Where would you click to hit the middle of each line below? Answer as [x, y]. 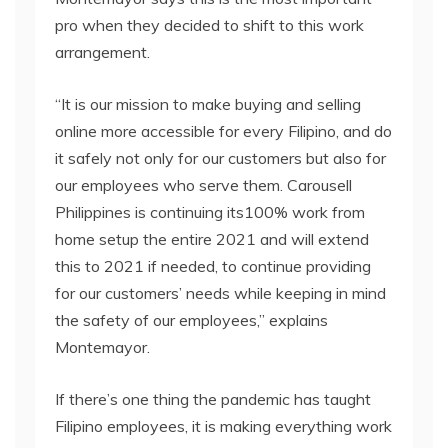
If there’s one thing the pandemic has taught [213, 399]
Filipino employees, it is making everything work [223, 426]
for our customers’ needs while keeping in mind [220, 293]
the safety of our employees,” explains [191, 320]
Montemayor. [102, 347]
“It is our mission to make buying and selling [208, 104]
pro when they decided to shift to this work [209, 25]
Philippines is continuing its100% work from [210, 212]
